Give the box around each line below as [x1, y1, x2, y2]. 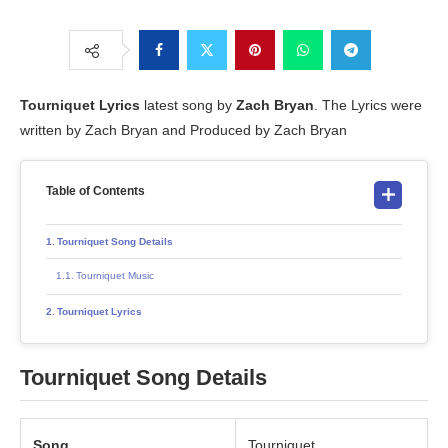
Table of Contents [46, 184, 145, 199]
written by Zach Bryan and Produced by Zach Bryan [20, 122, 347, 139]
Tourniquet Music [76, 270, 154, 282]
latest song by [140, 97, 236, 114]
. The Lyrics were [314, 97, 422, 114]
